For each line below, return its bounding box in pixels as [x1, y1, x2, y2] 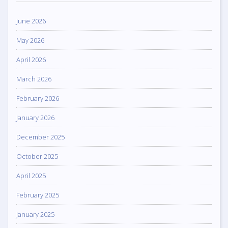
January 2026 [16, 112, 54, 122]
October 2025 [16, 151, 58, 161]
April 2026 [16, 54, 46, 64]
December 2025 [16, 132, 65, 141]
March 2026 [16, 74, 51, 83]
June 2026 [16, 16, 46, 25]
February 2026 [16, 93, 59, 103]
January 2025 [16, 209, 54, 219]
